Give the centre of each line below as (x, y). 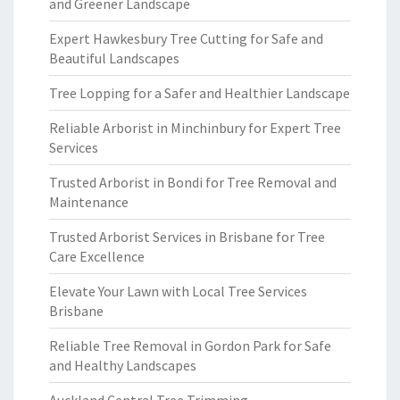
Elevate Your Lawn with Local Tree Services (178, 291)
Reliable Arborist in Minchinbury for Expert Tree (195, 128)
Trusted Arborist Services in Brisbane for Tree (187, 237)
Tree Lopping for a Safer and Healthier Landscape (200, 93)
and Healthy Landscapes (123, 365)
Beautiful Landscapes (114, 58)
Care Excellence (97, 256)
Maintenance (89, 202)
